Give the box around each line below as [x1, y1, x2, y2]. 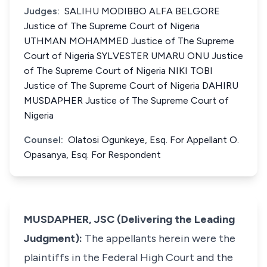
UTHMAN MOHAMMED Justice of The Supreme [24, 35, 234, 46]
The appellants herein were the [85, 232, 235, 245]
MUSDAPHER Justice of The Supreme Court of [24, 95, 229, 106]
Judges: [24, 5, 60, 17]
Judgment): [24, 232, 85, 245]
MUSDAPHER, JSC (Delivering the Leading [24, 213, 235, 226]
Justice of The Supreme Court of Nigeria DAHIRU [24, 80, 238, 91]
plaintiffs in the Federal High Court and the [24, 251, 233, 264]
